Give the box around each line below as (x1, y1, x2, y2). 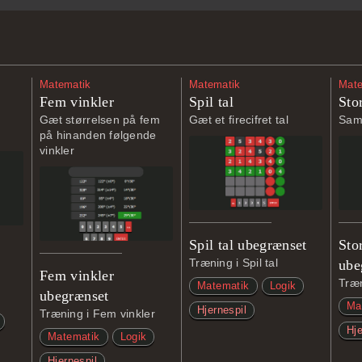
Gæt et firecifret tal (189, 113, 288, 126)
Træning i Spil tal (189, 256, 279, 269)
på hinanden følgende (40, 128, 157, 141)
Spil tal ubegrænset (189, 237, 307, 253)
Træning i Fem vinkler (40, 307, 155, 320)
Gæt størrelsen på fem (40, 113, 160, 126)
